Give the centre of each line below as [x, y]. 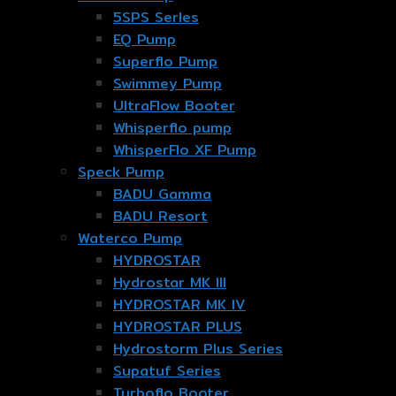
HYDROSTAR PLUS [178, 327]
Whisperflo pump [172, 128]
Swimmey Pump [168, 84]
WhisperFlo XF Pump [185, 150]
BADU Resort [160, 217]
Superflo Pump [165, 62]
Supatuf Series [167, 371]
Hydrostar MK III [170, 283]
